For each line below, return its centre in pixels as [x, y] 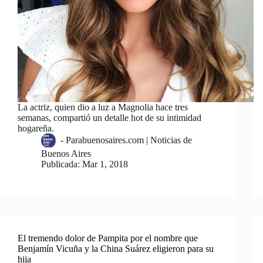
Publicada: [60, 164]
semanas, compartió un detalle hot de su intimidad [109, 118]
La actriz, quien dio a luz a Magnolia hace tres [103, 107]
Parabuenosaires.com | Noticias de [129, 140]
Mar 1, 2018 [105, 164]
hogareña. [36, 129]
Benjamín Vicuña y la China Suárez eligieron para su [116, 249]
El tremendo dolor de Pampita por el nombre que [108, 238]
